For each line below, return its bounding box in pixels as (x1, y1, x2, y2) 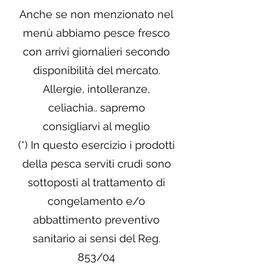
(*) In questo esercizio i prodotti (18, 139, 175, 151)
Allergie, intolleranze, (43, 83, 150, 95)
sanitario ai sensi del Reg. (33, 232, 160, 245)
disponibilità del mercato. (33, 64, 160, 77)
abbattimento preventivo (33, 213, 160, 226)
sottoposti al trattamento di (28, 176, 165, 189)
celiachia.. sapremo (48, 101, 145, 114)
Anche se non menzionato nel (19, 8, 174, 20)
